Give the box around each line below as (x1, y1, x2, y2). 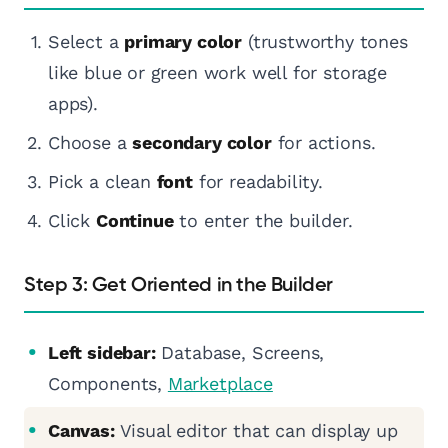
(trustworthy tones (242, 31, 408, 53)
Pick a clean (48, 171, 157, 193)
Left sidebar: (48, 342, 156, 364)
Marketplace (167, 373, 273, 395)
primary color (124, 31, 243, 53)
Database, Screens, (155, 342, 325, 364)
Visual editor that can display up (114, 420, 398, 442)
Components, (48, 373, 168, 395)
